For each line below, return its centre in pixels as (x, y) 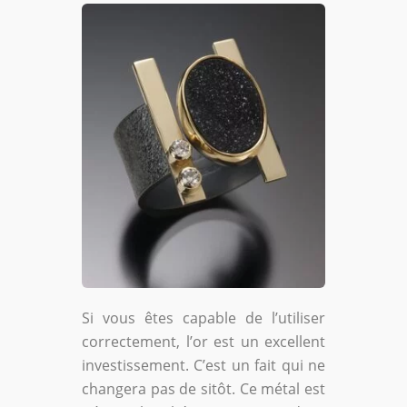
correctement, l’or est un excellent (203, 341)
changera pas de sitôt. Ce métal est (203, 388)
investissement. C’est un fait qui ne (203, 365)
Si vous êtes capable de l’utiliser (203, 318)
